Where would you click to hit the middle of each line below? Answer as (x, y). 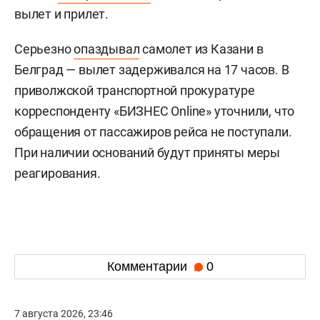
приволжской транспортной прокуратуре (135, 90)
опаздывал (107, 49)
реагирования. (57, 173)
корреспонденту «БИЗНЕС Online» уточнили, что (155, 111)
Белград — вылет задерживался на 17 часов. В (152, 69)
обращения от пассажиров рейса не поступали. (153, 131)
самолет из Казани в (201, 49)
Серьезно (44, 49)
